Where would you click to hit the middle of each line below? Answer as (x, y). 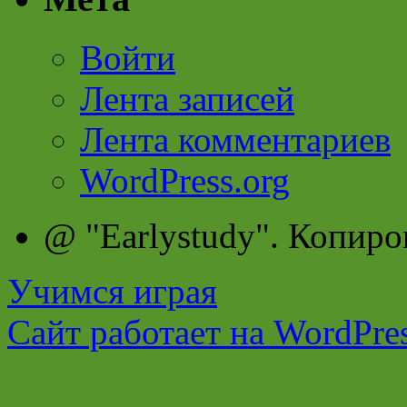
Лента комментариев (235, 139)
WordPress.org (185, 180)
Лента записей (187, 98)
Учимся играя (112, 291)
